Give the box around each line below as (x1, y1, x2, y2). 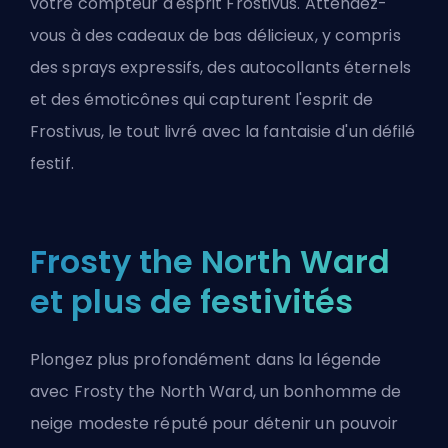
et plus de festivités (30, 279, 354, 325)
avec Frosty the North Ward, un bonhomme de (30, 380, 402, 404)
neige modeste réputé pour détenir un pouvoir (30, 412, 399, 436)
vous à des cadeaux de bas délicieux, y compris (30, 24, 401, 48)
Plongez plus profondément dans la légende (30, 348, 382, 372)
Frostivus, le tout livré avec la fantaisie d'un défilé (30, 120, 416, 144)
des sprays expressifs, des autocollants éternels (30, 56, 411, 80)
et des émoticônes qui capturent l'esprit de (30, 88, 374, 112)
